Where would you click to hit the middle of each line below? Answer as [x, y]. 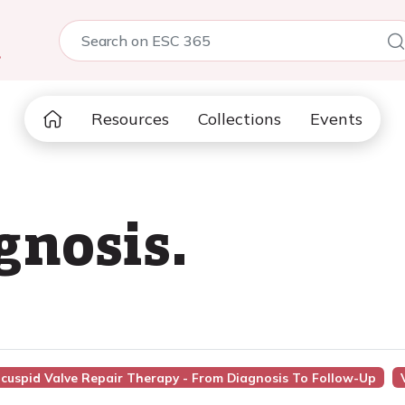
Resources [130, 119]
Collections [240, 119]
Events [336, 119]
